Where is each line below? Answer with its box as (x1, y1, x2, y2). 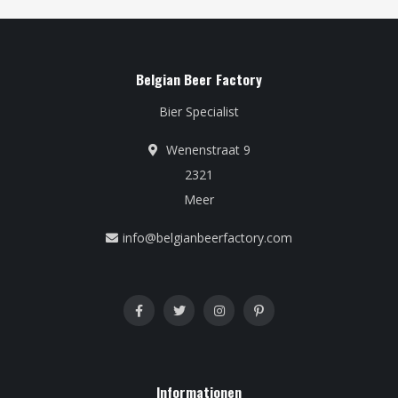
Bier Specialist (159, 102, 239, 120)
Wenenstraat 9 (162, 140, 251, 158)
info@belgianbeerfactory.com (123, 228, 292, 246)
